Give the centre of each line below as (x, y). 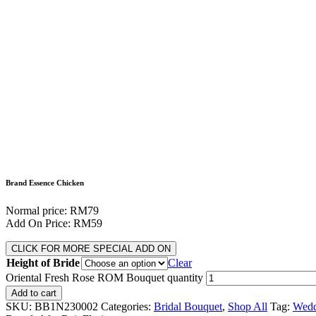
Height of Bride (43, 263)
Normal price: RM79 (52, 211)
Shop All (248, 306)
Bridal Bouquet (188, 306)
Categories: (127, 306)
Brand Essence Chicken (45, 183)
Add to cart (34, 293)
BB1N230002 (66, 306)
